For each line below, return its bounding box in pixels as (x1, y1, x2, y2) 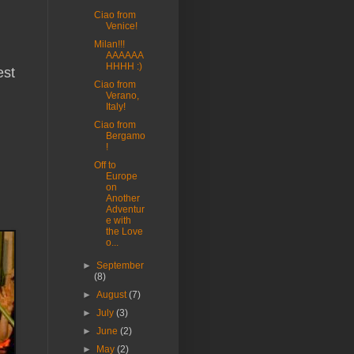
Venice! (106, 21, 138, 32)
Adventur (106, 204, 145, 216)
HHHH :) (106, 61, 143, 73)
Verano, (106, 90, 140, 102)
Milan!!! (94, 39, 126, 51)
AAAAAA (106, 50, 145, 62)
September (96, 260, 144, 272)
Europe (106, 171, 138, 183)
